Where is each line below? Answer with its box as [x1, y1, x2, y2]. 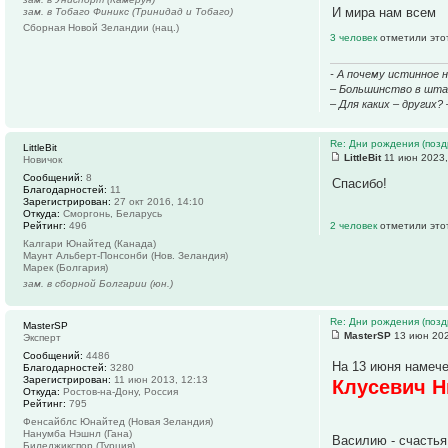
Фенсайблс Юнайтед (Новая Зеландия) [23, 415, 213, 427]
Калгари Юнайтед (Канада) [23, 237, 156, 249]
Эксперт [23, 331, 61, 343]
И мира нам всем [332, 4, 441, 20]
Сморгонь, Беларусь [60, 207, 162, 219]
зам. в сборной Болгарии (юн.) [23, 277, 173, 289]
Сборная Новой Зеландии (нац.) [23, 21, 179, 33]
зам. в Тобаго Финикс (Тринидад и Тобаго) [23, 5, 233, 17]
